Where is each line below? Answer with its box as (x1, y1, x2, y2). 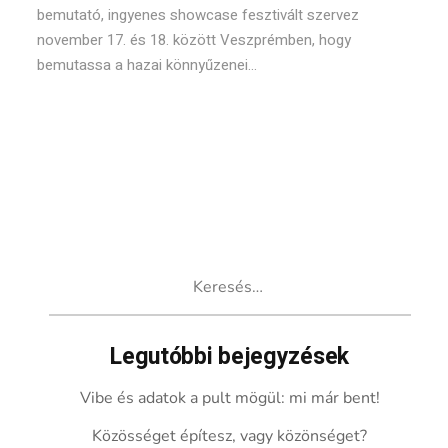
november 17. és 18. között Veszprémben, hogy (37, 29, 352, 51)
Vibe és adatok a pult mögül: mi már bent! (79, 387, 380, 409)
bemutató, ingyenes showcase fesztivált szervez (37, 4, 360, 26)
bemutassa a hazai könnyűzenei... (37, 54, 258, 76)
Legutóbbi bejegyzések (110, 340, 349, 374)
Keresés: (47, 260, 111, 282)
